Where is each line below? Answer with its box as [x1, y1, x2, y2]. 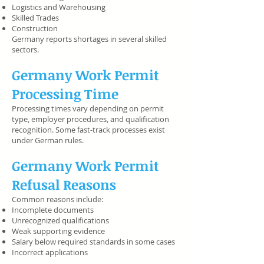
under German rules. [12, 135, 85, 146]
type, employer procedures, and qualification [12, 114, 169, 124]
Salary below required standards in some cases [12, 236, 175, 247]
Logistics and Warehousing [12, 2, 105, 12]
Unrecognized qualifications [12, 215, 109, 226]
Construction [12, 23, 58, 34]
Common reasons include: [12, 194, 103, 204]
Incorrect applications [12, 247, 90, 258]
